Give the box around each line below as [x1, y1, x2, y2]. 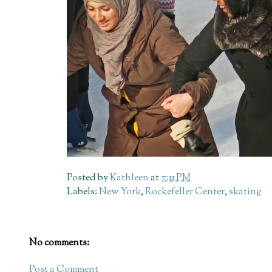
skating [229, 185, 262, 199]
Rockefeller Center [145, 185, 225, 199]
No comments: [29, 236, 89, 251]
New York [99, 185, 141, 199]
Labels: [67, 185, 100, 199]
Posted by [67, 171, 110, 185]
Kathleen [110, 171, 149, 185]
